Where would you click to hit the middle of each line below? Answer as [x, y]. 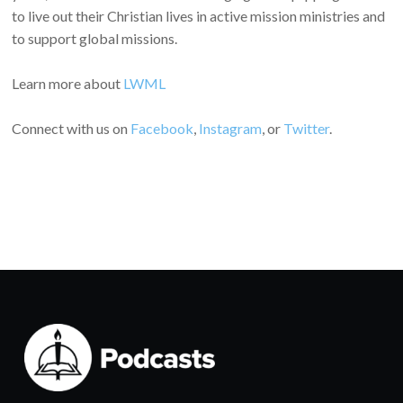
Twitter [307, 128]
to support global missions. [95, 38]
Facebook [162, 128]
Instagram [231, 128]
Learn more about [68, 83]
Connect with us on [72, 128]
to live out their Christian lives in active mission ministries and [199, 15]
